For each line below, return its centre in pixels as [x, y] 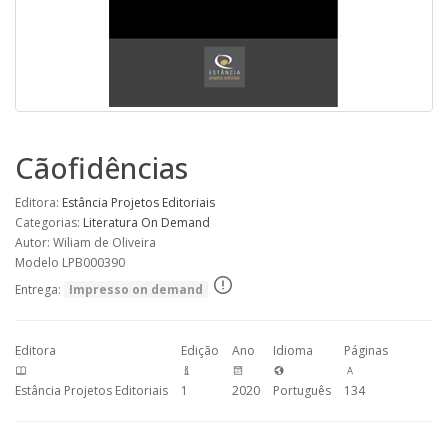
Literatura [110, 222]
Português [302, 390]
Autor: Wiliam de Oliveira [85, 242]
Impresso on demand [136, 289]
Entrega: [39, 289]
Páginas [366, 350]
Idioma [293, 350]
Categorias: [49, 222]
